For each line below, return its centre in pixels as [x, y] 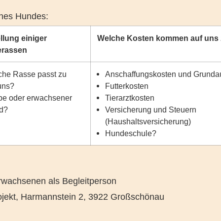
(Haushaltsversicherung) [148, 121]
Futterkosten [127, 86]
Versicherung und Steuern [151, 110]
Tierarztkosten [130, 98]
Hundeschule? [131, 133]
